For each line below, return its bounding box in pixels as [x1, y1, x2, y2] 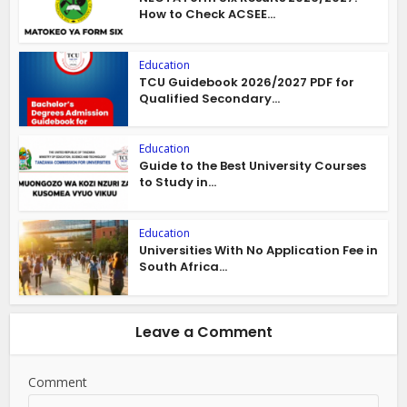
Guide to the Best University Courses [139, 157, 367, 175]
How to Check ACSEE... [139, 5, 276, 23]
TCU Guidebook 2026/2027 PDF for [139, 73, 355, 91]
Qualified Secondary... [139, 89, 281, 107]
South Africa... [139, 258, 228, 276]
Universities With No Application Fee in [139, 242, 379, 260]
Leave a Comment [134, 321, 273, 342]
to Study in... [139, 174, 217, 192]
